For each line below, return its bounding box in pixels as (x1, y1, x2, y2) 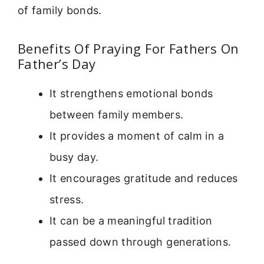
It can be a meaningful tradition (49, 214, 213, 227)
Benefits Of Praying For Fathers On (18, 39, 239, 57)
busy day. (49, 150, 99, 163)
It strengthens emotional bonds (49, 87, 213, 100)
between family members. (49, 108, 184, 121)
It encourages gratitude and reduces (49, 171, 238, 184)
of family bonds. (18, 4, 102, 17)
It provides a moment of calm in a (49, 129, 224, 142)
